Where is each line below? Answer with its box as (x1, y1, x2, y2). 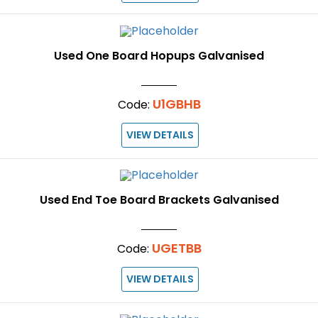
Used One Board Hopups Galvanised (54, 47, 264, 64)
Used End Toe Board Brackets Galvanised (39, 192, 279, 209)
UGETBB (151, 239, 202, 258)
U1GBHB (152, 94, 201, 113)
